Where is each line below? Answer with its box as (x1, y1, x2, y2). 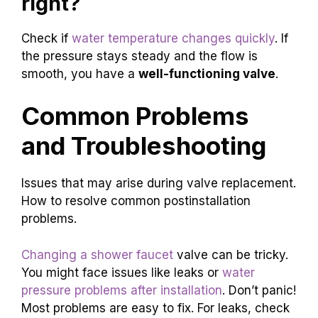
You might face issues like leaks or (21, 265, 222, 280)
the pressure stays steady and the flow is (21, 48, 258, 63)
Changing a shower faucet (21, 247, 173, 262)
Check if (21, 31, 72, 45)
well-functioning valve (138, 66, 275, 81)
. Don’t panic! (222, 283, 296, 297)
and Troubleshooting (21, 131, 266, 161)
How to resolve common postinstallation (21, 194, 251, 209)
